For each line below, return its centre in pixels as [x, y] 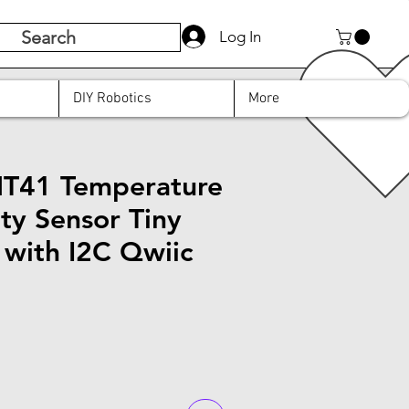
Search [48, 37]
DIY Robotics [112, 98]
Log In [241, 36]
